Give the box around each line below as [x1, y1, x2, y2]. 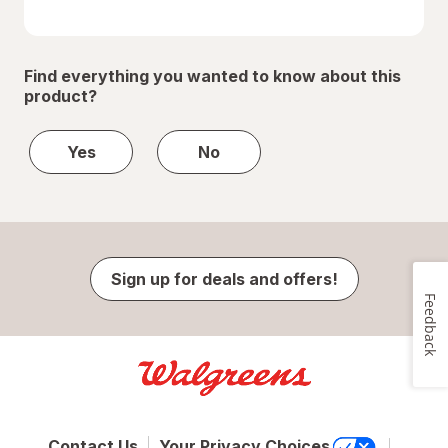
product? [24, 86, 97, 107]
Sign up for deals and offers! [110, 269, 338, 290]
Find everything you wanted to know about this [24, 66, 401, 87]
